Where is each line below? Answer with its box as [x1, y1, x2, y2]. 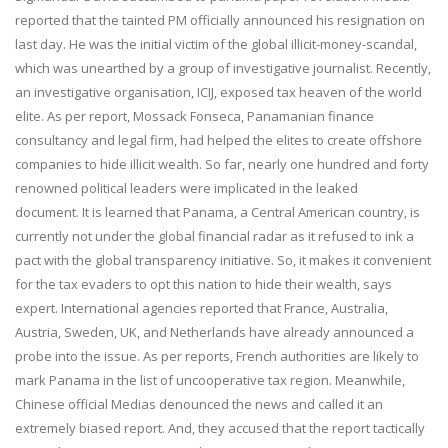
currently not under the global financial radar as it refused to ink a [15, 226, 414, 245]
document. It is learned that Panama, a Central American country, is [15, 202, 420, 221]
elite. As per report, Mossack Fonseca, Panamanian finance [15, 106, 374, 125]
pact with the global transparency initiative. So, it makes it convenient [15, 250, 431, 269]
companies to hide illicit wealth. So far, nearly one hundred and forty [15, 154, 429, 173]
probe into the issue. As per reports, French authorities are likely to [15, 346, 419, 365]
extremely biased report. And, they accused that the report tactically [15, 418, 425, 437]
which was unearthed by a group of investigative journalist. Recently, [15, 58, 431, 77]
